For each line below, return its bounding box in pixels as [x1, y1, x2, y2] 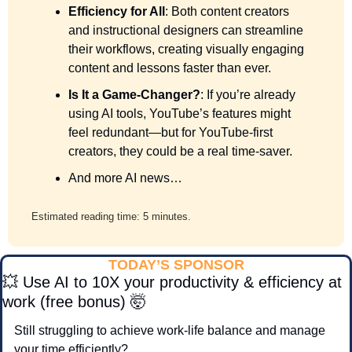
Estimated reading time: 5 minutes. [31, 211, 191, 223]
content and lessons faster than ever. [68, 61, 271, 75]
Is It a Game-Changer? [68, 88, 200, 102]
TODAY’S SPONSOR [108, 257, 244, 273]
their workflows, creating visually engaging [68, 42, 304, 57]
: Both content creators [165, 5, 289, 19]
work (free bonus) [2, 293, 130, 311]
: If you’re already [200, 88, 295, 102]
